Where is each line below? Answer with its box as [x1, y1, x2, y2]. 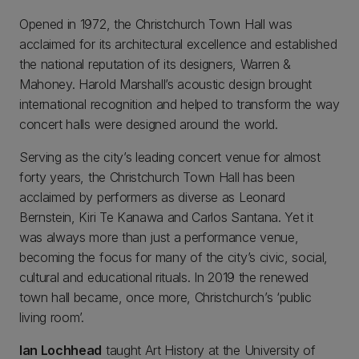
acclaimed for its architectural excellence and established [19, 35, 337, 52]
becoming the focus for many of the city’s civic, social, [19, 248, 329, 265]
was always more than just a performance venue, [19, 228, 299, 245]
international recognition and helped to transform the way [19, 95, 340, 112]
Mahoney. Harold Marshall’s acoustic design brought [19, 75, 312, 92]
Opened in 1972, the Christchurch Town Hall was [19, 15, 292, 32]
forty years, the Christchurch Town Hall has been [19, 168, 295, 185]
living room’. [19, 309, 84, 325]
